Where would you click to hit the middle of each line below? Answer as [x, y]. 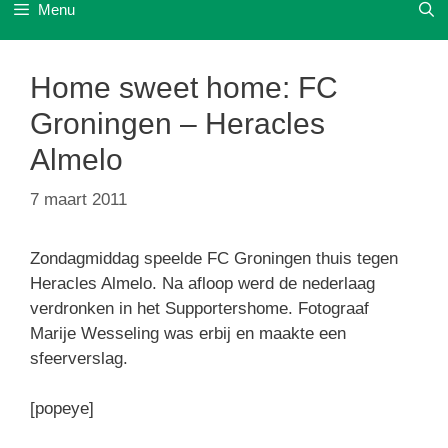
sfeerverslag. [79, 358]
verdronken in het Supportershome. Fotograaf [199, 308]
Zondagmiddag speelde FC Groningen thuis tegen [214, 258]
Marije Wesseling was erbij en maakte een [188, 333]
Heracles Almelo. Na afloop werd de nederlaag [202, 283]
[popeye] [62, 408]
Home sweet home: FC [184, 87]
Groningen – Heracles [177, 123]
